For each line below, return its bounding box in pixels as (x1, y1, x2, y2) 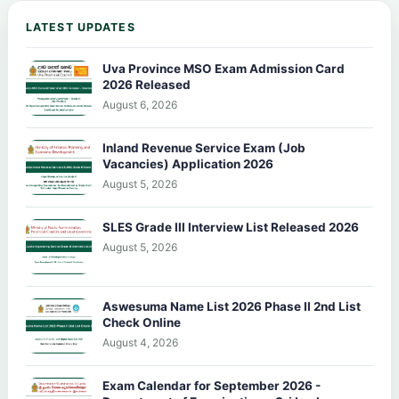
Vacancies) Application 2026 (102, 156, 273, 171)
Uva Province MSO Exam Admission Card (102, 61, 345, 76)
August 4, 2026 (102, 335, 178, 349)
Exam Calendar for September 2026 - (102, 378, 321, 393)
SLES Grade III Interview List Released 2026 (102, 219, 359, 234)
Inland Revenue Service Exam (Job (102, 140, 305, 155)
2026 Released (102, 77, 191, 92)
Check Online (102, 314, 181, 330)
